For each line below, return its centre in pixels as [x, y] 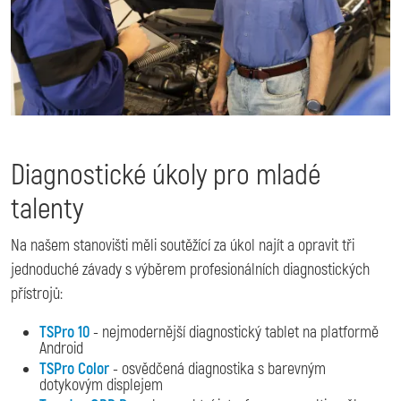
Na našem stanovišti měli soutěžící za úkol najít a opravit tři [183, 246]
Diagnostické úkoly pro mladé [166, 176]
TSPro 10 [64, 333]
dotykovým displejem [101, 386]
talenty [47, 210]
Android [61, 349]
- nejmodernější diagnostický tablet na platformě [234, 333]
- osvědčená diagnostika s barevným [218, 370]
